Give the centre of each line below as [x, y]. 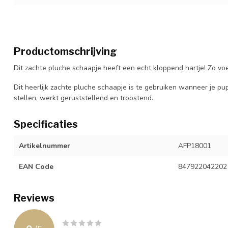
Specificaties [46, 124]
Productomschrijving [65, 51]
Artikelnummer [45, 146]
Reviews [34, 198]
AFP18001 [194, 146]
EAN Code [36, 166]
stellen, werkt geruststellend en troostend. [83, 98]
